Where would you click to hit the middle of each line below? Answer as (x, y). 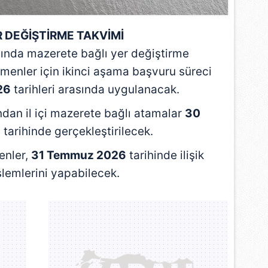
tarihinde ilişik (165, 155)
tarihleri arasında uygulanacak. (95, 89)
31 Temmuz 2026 (78, 155)
